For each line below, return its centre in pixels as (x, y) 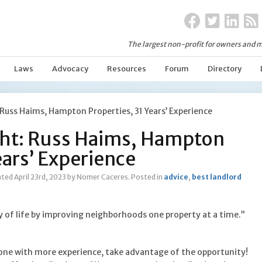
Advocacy (70, 69)
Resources (127, 69)
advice (176, 177)
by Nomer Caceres (98, 177)
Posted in (147, 177)
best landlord (217, 177)
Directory (225, 69)
